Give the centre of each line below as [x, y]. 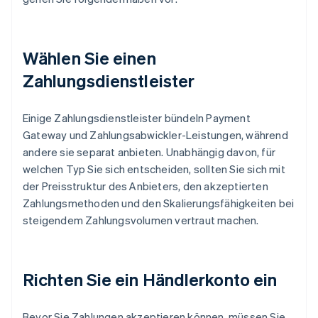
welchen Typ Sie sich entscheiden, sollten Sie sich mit [154, 169]
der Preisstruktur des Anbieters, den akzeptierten [146, 186]
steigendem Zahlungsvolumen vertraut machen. [141, 220]
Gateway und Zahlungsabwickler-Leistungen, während [155, 135]
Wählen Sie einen [89, 58]
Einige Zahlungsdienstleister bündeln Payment [137, 118]
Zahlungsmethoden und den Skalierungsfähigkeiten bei [159, 203]
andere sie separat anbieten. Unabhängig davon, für [149, 152]
